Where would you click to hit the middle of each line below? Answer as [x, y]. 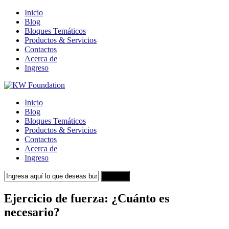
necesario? [32, 212]
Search [115, 176]
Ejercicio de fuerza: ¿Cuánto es [87, 198]
